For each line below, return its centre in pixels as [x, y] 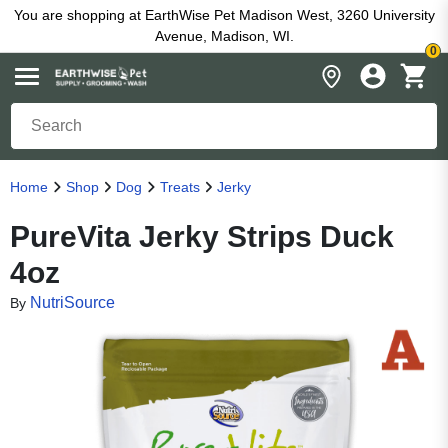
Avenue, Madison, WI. [224, 36]
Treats [179, 187]
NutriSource [72, 302]
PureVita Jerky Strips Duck [202, 236]
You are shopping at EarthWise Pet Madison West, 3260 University [224, 15]
